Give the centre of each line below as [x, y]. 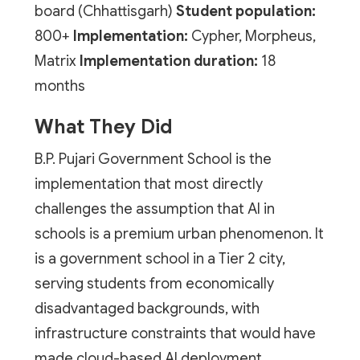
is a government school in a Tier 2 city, [160, 258]
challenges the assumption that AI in [154, 209]
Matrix [57, 61]
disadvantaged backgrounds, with [147, 308]
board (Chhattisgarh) [105, 11]
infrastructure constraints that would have [175, 333]
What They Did [103, 127]
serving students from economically [154, 283]
